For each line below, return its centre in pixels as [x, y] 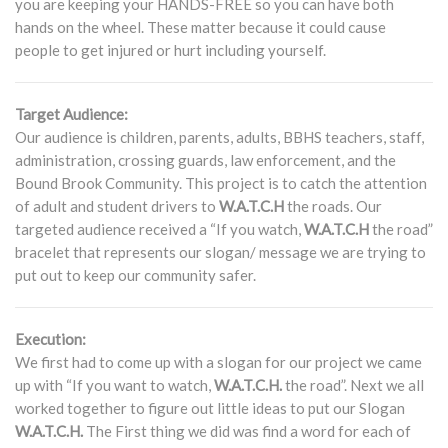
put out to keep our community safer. [135, 275]
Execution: [52, 339]
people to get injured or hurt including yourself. [170, 50]
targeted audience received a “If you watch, [159, 229]
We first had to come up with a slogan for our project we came [218, 362]
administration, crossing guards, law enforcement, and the [205, 160]
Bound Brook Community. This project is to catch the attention [221, 183]
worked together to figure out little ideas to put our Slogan [210, 408]
